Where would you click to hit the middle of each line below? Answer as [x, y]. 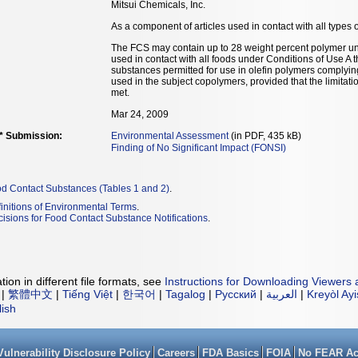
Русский [236, 294]
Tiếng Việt [88, 294]
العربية [282, 294]
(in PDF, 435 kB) [265, 136]
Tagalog [185, 294]
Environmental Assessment [170, 136]
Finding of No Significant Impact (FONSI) [199, 148]
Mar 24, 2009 [140, 114]
